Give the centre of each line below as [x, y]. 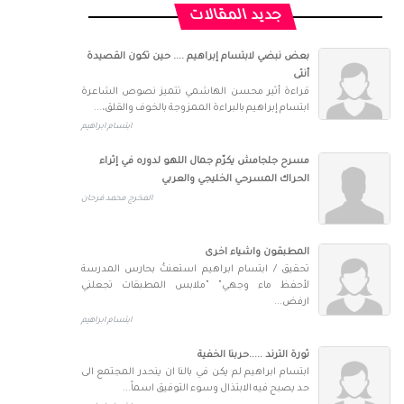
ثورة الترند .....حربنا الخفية [253, 355]
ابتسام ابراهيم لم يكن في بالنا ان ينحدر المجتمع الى [195, 372]
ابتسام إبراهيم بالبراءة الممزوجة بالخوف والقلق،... [202, 108]
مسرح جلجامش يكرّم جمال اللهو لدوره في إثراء [204, 161]
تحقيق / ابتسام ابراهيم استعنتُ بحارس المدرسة [195, 270]
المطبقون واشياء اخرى [257, 252]
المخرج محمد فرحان [116, 199]
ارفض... [292, 302]
